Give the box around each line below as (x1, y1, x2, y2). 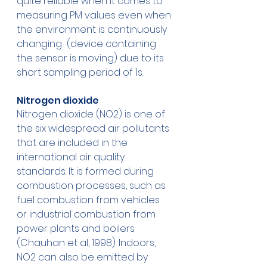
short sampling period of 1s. (17, 66, 145, 80)
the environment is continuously (17, 23, 169, 37)
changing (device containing (17, 37, 159, 51)
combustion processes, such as (17, 179, 168, 193)
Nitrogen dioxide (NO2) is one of (17, 107, 167, 122)
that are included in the (17, 136, 130, 150)
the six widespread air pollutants (17, 122, 172, 136)
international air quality (17, 150, 127, 164)
